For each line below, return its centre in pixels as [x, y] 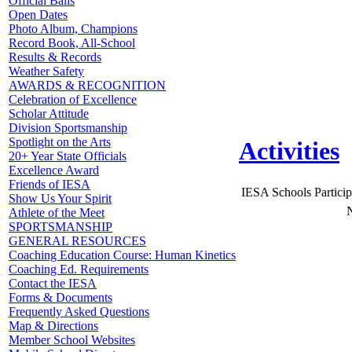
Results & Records [55, 57]
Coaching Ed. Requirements [79, 269]
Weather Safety [46, 71]
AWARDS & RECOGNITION [87, 85]
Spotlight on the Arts [60, 142]
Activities [289, 151]
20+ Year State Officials [68, 156]
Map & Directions [53, 326]
